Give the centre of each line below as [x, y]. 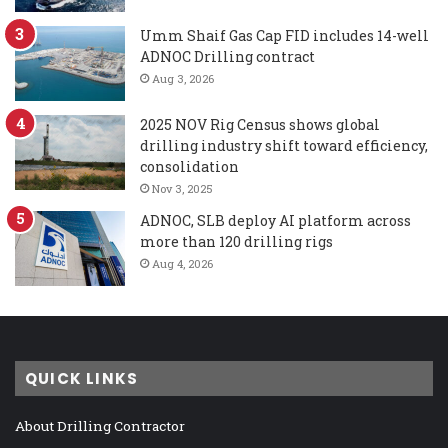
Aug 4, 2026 [182, 264]
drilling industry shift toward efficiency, [284, 146]
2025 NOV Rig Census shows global [260, 125]
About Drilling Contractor [100, 426]
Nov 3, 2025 [182, 189]
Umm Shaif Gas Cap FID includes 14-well [284, 36]
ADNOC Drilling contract [227, 57]
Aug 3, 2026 [183, 79]
